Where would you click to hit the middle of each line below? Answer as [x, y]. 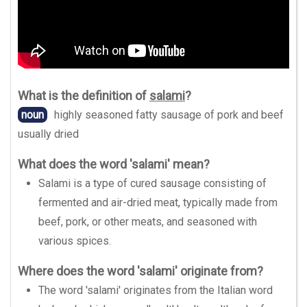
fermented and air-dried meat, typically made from [158, 202]
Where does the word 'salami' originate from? [140, 271]
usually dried [48, 134]
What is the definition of [84, 96]
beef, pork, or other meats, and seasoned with [148, 222]
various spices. [75, 241]
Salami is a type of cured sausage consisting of [152, 183]
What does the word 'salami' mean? [114, 164]
